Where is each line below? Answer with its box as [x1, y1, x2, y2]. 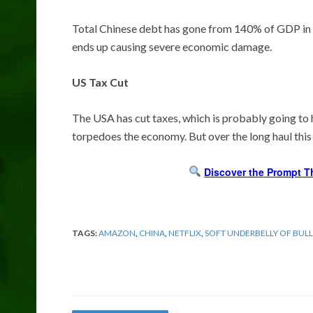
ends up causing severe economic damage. [72, 39, 272, 53]
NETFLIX [168, 227, 201, 238]
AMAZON [99, 227, 136, 238]
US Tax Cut [72, 75, 129, 89]
